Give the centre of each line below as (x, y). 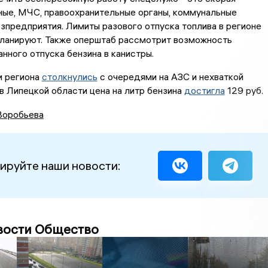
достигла (204, 91)
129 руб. (244, 91)
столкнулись (69, 77)
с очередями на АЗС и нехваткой (170, 77)
